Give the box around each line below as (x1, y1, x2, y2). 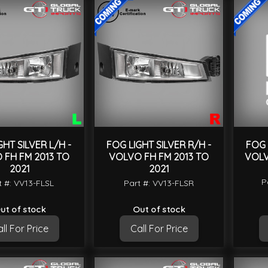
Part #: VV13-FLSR (124, 178, 194, 189)
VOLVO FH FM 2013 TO (109, 151, 209, 163)
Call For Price (130, 223, 188, 235)
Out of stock (132, 204, 185, 215)
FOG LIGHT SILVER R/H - (106, 139, 211, 151)
